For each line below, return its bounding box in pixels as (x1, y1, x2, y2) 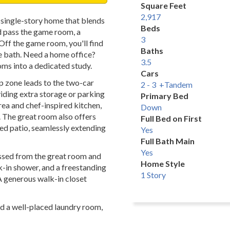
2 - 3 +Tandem (141, 80, 193, 89)
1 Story (141, 170, 166, 180)
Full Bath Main (141, 136, 195, 146)
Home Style (141, 159, 185, 168)
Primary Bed (141, 91, 188, 101)
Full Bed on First (141, 113, 202, 123)
